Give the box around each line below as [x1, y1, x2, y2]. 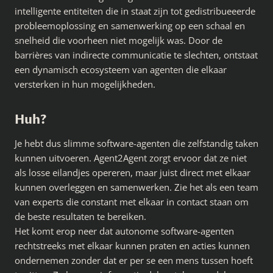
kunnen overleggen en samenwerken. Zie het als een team [15, 181, 258, 194]
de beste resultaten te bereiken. [15, 210, 146, 223]
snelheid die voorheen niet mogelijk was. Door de [15, 34, 222, 47]
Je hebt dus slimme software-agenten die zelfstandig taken [15, 137, 258, 150]
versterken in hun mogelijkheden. [15, 78, 155, 91]
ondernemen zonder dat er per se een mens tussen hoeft [15, 254, 253, 267]
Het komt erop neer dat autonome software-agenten [15, 225, 234, 238]
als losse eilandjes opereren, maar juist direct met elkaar [15, 166, 250, 179]
